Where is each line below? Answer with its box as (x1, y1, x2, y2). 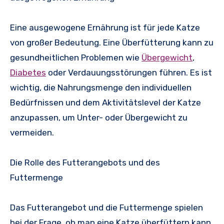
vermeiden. (10, 127, 54, 137)
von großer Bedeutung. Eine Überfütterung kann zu (10, 37, 213, 47)
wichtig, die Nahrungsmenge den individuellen (10, 82, 191, 92)
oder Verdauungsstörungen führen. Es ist (46, 67, 212, 77)
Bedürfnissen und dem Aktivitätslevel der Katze (10, 97, 201, 107)
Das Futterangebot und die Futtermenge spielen (10, 202, 203, 212)
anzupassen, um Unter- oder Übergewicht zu (10, 112, 187, 122)
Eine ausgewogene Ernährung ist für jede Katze (10, 22, 200, 32)
